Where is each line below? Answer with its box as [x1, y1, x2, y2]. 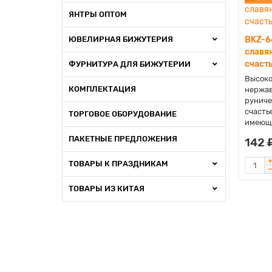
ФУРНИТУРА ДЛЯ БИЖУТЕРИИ [69, 59, 191, 69]
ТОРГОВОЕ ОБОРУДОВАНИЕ [69, 109, 177, 118]
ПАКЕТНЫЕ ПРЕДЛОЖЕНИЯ [69, 134, 177, 143]
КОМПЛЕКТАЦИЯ [69, 84, 136, 93]
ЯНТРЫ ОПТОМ [69, 10, 127, 19]
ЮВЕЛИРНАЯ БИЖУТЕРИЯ [69, 35, 173, 44]
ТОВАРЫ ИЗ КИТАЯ [69, 184, 144, 193]
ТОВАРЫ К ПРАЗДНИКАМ [69, 159, 168, 168]
